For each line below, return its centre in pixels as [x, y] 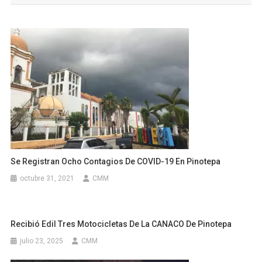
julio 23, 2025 [42, 241]
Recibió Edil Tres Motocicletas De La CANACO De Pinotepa [121, 224]
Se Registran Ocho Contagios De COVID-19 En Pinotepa [116, 162]
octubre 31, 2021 [47, 179]
